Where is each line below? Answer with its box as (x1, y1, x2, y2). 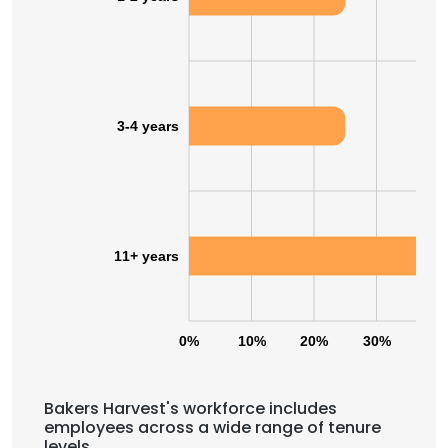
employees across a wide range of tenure (44, 416, 381, 439)
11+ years (114, 248, 179, 264)
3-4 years (117, 118, 179, 134)
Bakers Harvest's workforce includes (44, 397, 337, 420)
